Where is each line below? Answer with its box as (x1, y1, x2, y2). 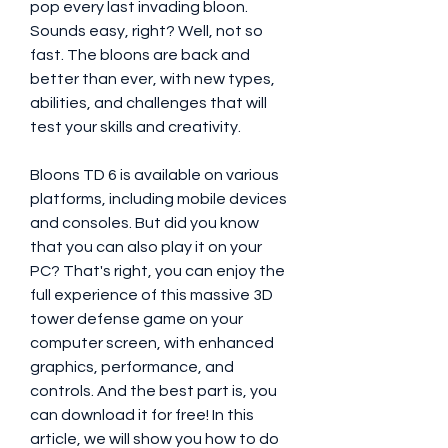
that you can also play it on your (30, 239, 262, 255)
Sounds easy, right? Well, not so (30, 23, 263, 39)
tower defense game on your (30, 311, 243, 327)
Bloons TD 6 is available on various (30, 167, 279, 183)
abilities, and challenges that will (30, 95, 267, 111)
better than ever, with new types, (30, 71, 275, 87)
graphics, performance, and (30, 359, 234, 375)
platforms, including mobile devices (30, 191, 287, 207)
